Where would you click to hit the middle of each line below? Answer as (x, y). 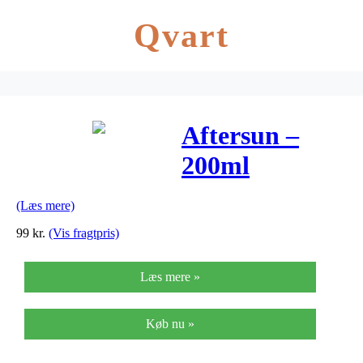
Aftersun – (240, 136)
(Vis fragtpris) (84, 233)
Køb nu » (170, 323)
